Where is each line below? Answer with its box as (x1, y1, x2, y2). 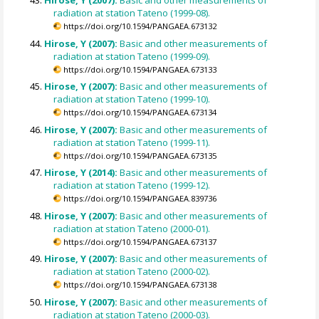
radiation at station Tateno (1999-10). (53, 93, 211, 106)
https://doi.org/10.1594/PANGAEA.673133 (63, 63, 217, 75)
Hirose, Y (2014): (44, 166, 120, 179)
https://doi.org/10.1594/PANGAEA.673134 (63, 107, 217, 118)
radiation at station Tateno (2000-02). (53, 265, 211, 278)
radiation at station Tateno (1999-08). (53, 6, 211, 20)
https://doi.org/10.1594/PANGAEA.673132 (63, 21, 217, 32)
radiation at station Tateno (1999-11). (53, 135, 211, 149)
